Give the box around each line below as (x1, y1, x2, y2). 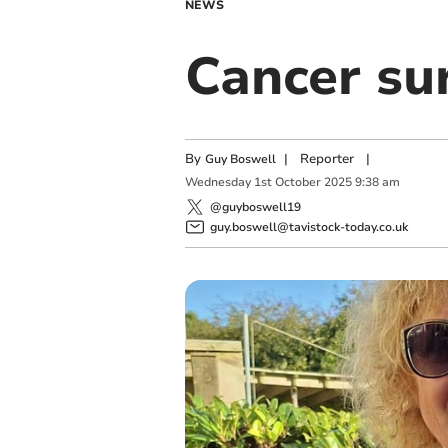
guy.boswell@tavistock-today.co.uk (209, 218, 408, 235)
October (274, 174, 321, 191)
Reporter (299, 150, 354, 168)
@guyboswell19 (209, 198, 301, 215)
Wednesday (184, 174, 251, 191)
